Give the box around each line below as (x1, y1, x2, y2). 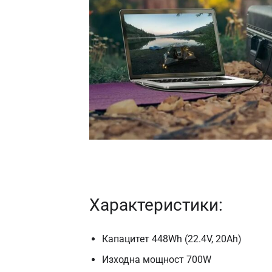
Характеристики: (89, 194, 223, 215)
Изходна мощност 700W (101, 254, 211, 266)
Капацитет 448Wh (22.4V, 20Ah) (101, 233, 242, 245)
